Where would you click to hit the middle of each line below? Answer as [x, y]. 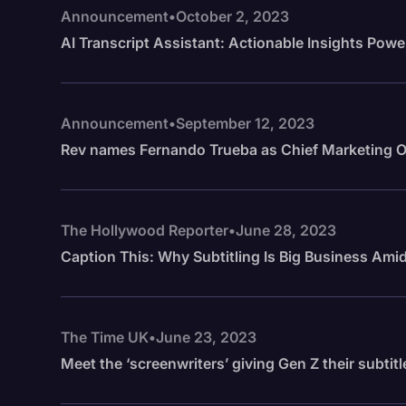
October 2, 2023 [233, 16]
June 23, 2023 [207, 337]
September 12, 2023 [246, 123]
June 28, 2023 [286, 230]
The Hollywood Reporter [145, 230]
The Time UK [105, 337]
